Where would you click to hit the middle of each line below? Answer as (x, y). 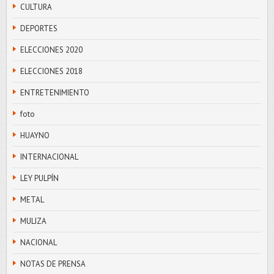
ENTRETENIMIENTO (55, 92)
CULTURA (36, 7)
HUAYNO (35, 135)
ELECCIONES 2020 (51, 50)
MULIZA (33, 221)
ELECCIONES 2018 (51, 71)
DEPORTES (39, 28)
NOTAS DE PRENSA (53, 264)
